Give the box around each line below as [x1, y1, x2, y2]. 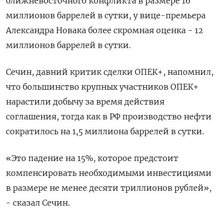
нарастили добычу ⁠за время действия [6, 96, 165, 107]
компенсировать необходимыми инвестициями [6, 167, 212, 178]
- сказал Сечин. [6, 197, 70, 208]
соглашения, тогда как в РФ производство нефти [6, 111, 212, 121]
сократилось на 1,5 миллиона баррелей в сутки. [6, 126, 204, 136]
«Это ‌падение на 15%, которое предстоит [6, 153, 178, 163]
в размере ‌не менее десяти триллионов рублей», [6, 182, 212, 193]
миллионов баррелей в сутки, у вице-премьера [6, 10, 206, 20]
